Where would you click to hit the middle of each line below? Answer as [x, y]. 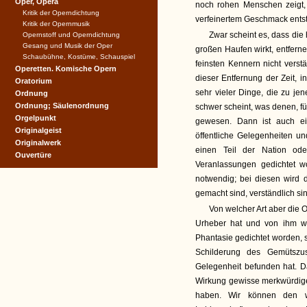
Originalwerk [38, 143]
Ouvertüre [33, 155]
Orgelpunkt [36, 118]
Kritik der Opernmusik [56, 24]
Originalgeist [38, 130]
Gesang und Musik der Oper [67, 46]
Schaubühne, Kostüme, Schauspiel [79, 57]
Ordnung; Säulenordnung [62, 106]
